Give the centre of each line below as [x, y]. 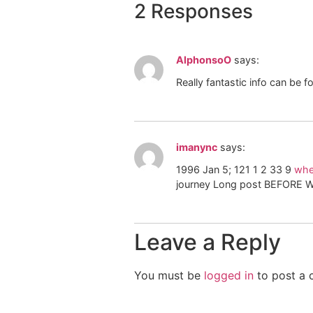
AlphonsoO [204, 59]
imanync [197, 147]
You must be [169, 275]
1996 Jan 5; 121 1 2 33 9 [235, 170]
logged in [229, 275]
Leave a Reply [208, 242]
